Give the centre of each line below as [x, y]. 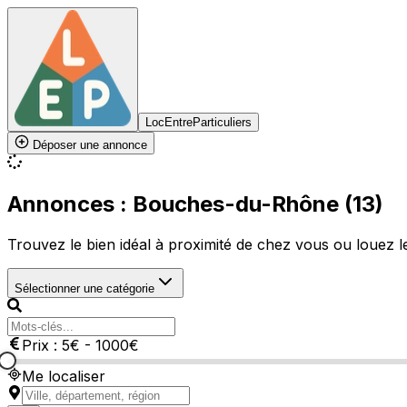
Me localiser [64, 376]
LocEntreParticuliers [199, 122]
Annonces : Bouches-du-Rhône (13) [195, 203]
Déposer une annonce [88, 145]
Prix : [42, 345]
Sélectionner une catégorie [84, 288]
